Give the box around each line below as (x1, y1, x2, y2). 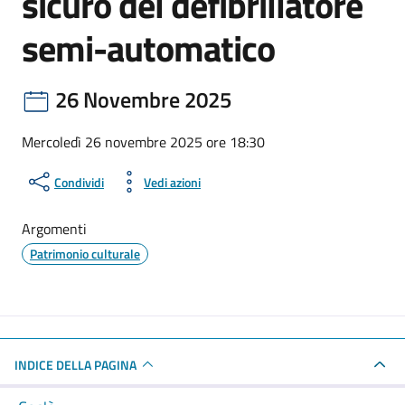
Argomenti (22, 218, 87, 240)
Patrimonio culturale (30, 244, 140, 263)
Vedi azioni (144, 172, 201, 192)
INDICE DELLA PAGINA (14, 354, 137, 374)
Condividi (54, 172, 104, 192)
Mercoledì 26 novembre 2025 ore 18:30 (22, 131, 265, 153)
